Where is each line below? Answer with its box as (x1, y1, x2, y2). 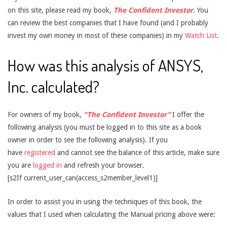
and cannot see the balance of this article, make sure (57, 148, 219, 157)
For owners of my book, (8, 110, 84, 119)
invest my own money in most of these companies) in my (8, 31, 185, 40)
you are (8, 161, 31, 169)
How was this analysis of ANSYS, (8, 55, 203, 75)
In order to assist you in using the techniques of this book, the (8, 198, 202, 206)
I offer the (170, 110, 204, 119)
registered (24, 148, 57, 157)
